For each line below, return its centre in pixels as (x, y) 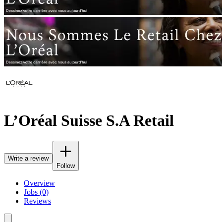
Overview (39, 183)
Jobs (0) (36, 192)
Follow (66, 166)
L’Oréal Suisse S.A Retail (89, 121)
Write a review (28, 158)
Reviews (37, 201)
